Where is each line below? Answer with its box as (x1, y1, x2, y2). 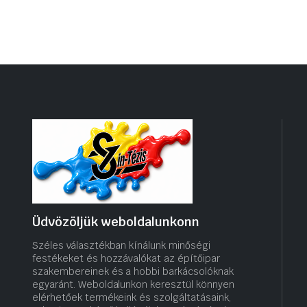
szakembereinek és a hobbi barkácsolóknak (32, 265, 234, 278)
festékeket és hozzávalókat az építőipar (32, 252, 220, 265)
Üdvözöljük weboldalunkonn (32, 214, 199, 230)
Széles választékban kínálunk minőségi (32, 239, 210, 252)
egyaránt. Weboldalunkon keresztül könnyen (32, 278, 234, 291)
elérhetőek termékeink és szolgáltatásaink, (32, 291, 231, 304)
